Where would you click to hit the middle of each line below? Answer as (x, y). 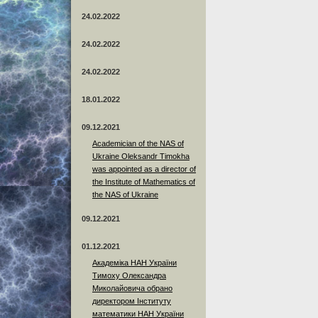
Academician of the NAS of (138, 143)
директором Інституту (132, 301)
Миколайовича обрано (132, 288)
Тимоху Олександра (129, 275)
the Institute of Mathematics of (144, 181)
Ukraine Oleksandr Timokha (141, 156)
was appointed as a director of (144, 169)
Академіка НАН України (135, 262)
